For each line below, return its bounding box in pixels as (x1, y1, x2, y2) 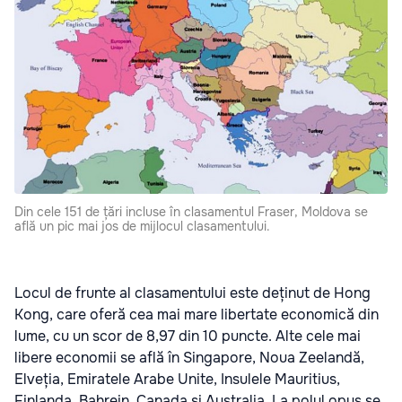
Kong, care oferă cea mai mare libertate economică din (14, 304, 379, 324)
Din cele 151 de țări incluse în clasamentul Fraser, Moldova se (14, 203, 368, 220)
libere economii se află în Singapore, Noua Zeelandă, (14, 347, 364, 367)
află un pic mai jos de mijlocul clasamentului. (14, 217, 270, 234)
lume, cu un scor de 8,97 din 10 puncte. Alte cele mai (14, 326, 361, 345)
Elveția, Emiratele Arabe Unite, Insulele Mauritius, (14, 369, 340, 389)
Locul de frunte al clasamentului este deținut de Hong (14, 283, 371, 302)
